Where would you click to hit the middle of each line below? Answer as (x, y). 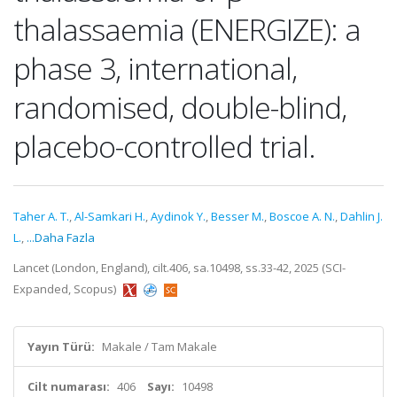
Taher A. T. (41, 216)
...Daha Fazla (61, 237)
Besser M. (237, 216)
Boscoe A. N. (302, 216)
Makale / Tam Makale (160, 346)
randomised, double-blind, (180, 107)
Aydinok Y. (178, 216)
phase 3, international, (155, 68)
